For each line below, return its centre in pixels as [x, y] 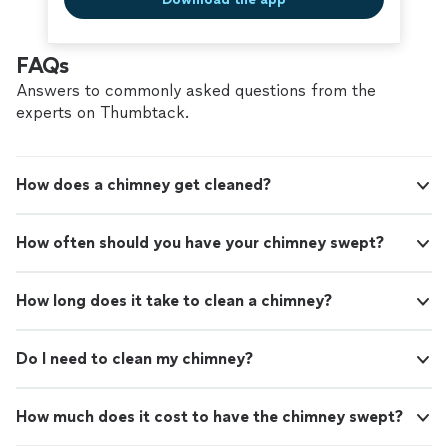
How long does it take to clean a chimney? [174, 300]
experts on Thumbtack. [102, 112]
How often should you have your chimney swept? [200, 242]
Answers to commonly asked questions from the [196, 90]
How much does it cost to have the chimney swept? [209, 416]
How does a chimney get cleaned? [143, 184]
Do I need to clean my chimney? [134, 358]
